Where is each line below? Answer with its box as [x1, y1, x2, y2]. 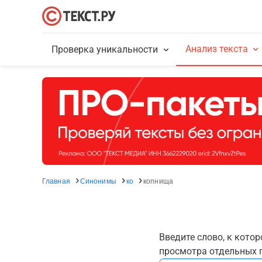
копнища [143, 175, 173, 185]
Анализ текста [185, 43, 248, 54]
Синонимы [80, 175, 116, 185]
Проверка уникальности [51, 44, 158, 55]
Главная [42, 175, 70, 185]
